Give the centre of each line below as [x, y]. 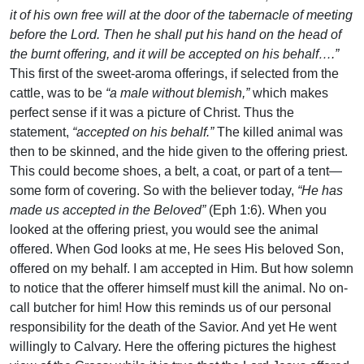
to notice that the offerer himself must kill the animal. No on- [179, 288]
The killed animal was [278, 132]
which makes [289, 93]
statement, [41, 132]
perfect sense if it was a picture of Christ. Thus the [152, 113]
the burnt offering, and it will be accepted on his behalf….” [174, 54]
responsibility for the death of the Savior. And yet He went [173, 327]
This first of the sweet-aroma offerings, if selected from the [174, 74]
